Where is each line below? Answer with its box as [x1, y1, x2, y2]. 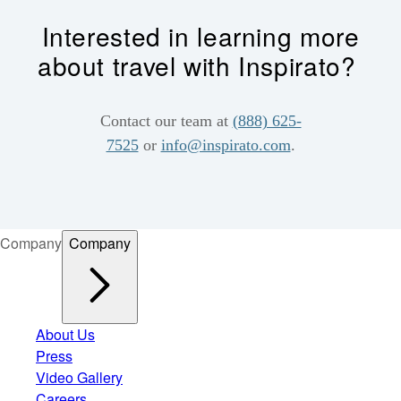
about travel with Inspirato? [37, 47, 364, 84]
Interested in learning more [41, 18, 360, 55]
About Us [36, 323, 95, 345]
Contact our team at [99, 112, 233, 131]
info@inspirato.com [160, 136, 291, 155]
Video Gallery [36, 366, 123, 388]
